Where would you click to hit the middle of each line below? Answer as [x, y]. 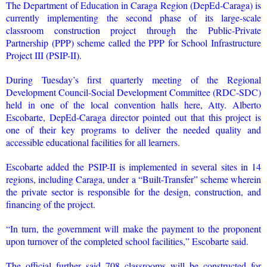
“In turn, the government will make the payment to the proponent [133, 228]
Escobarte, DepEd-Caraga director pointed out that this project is [133, 117]
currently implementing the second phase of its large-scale [133, 17]
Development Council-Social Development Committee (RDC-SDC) [133, 92]
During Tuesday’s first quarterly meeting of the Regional [133, 79]
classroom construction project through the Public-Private [133, 30]
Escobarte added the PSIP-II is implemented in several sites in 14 [133, 166]
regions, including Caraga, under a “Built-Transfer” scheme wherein [133, 179]
